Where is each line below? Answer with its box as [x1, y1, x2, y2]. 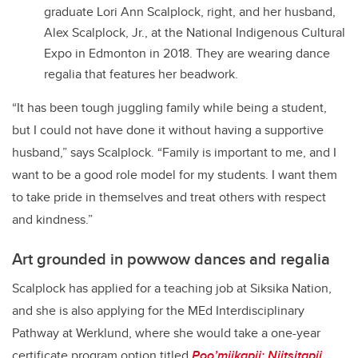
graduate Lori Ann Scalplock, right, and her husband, [44, 2, 336, 22]
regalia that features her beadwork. [44, 65, 238, 84]
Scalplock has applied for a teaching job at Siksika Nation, [12, 279, 332, 298]
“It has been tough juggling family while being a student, [12, 98, 327, 117]
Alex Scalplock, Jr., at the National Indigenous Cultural [44, 23, 345, 42]
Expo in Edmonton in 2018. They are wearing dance [44, 44, 330, 63]
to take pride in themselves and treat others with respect [12, 188, 326, 207]
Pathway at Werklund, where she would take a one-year [12, 324, 320, 343]
